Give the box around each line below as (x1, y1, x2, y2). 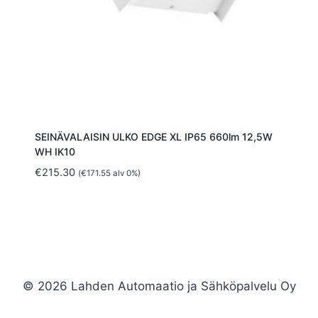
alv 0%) (110, 168, 141, 179)
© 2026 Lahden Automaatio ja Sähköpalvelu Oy (22, 279, 296, 293)
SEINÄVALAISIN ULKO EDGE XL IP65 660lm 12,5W (34, 131, 273, 143)
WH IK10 (34, 146, 75, 158)
